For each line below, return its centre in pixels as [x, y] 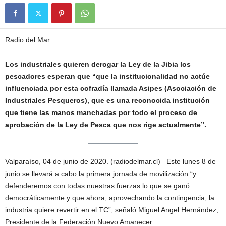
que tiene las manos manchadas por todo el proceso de [101, 112]
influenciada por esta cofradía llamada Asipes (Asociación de [111, 88]
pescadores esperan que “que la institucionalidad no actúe [107, 76]
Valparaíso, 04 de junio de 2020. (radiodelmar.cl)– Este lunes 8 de [110, 162]
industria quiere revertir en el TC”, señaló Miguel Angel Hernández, [112, 210]
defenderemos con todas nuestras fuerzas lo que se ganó [97, 186]
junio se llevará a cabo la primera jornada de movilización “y [101, 174]
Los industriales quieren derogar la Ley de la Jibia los [98, 64]
